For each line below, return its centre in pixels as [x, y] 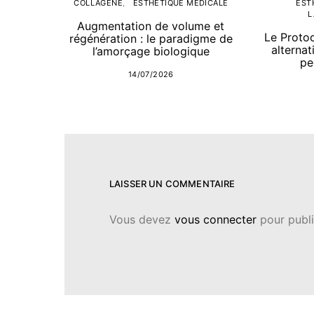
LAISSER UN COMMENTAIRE [172, 184]
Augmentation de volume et [151, 26]
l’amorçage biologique [151, 52]
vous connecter [216, 220]
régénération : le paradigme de [151, 39]
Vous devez [142, 220]
